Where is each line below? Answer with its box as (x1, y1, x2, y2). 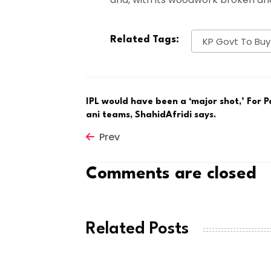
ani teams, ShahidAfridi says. (86, 111, 216, 120)
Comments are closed (86, 166, 256, 183)
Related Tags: (110, 34, 179, 45)
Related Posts (86, 221, 189, 238)
